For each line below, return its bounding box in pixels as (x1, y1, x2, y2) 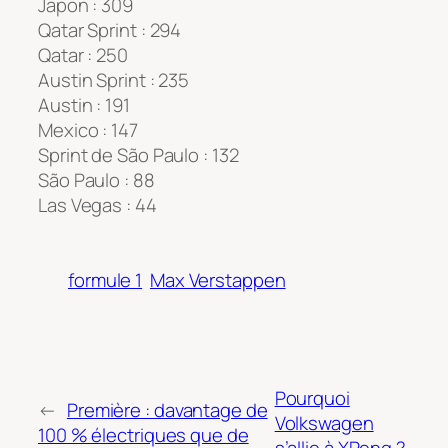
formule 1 (68, 267, 143, 294)
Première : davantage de (66, 397, 268, 424)
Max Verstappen (149, 267, 286, 294)
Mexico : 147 (38, 117, 138, 144)
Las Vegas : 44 (38, 192, 157, 219)
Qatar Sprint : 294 (38, 17, 182, 44)
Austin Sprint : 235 (38, 67, 190, 94)
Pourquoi (274, 384, 350, 411)
